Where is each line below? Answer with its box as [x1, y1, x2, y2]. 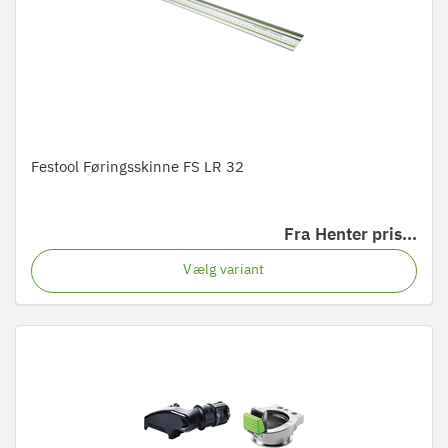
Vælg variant [183, 263, 265, 277]
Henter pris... [315, 227, 417, 244]
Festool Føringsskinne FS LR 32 [31, 160, 244, 175]
